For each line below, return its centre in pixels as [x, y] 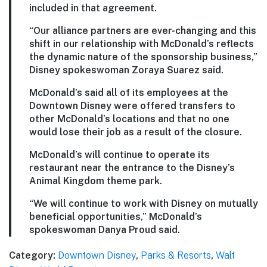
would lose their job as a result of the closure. [136, 132]
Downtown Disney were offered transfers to [132, 105]
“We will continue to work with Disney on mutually [144, 203]
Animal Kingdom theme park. [96, 181]
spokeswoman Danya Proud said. [105, 229]
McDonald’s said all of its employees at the [129, 92]
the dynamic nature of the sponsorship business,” [143, 57]
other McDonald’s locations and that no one [129, 119]
